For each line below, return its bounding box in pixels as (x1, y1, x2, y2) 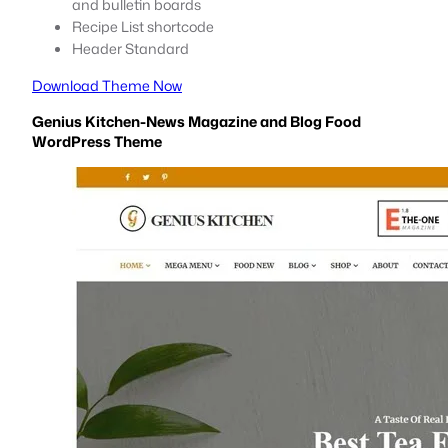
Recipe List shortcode (72, 15, 214, 37)
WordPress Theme (32, 130, 162, 152)
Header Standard (72, 37, 189, 59)
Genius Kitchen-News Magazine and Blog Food (32, 110, 361, 132)
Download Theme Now (32, 74, 182, 96)
